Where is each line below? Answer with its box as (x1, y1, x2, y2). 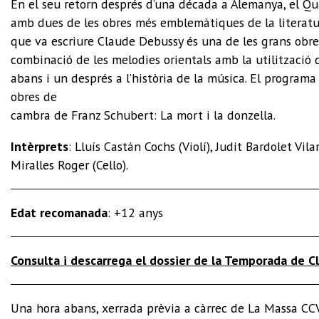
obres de (11, 88, 57, 105)
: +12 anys (108, 204, 163, 221)
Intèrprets (11, 138, 68, 155)
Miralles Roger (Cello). (11, 157, 128, 174)
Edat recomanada (11, 204, 108, 221)
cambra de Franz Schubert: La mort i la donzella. (11, 107, 276, 124)
